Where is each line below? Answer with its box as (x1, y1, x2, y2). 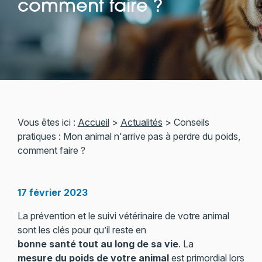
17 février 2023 (17, 187, 88, 198)
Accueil (77, 116, 109, 128)
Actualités (120, 116, 163, 128)
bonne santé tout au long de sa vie (17, 238, 178, 250)
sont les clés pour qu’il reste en (17, 224, 146, 236)
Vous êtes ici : (17, 116, 75, 128)
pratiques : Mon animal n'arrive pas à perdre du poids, (17, 130, 240, 142)
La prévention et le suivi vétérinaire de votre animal (17, 210, 229, 222)
